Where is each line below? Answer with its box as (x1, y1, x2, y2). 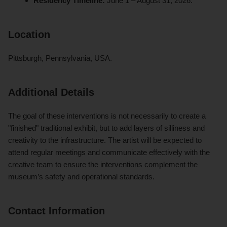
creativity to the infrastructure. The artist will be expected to (8, 136, 202, 145)
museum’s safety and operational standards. (8, 172, 155, 181)
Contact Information (8, 205, 105, 217)
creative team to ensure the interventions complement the (8, 160, 198, 169)
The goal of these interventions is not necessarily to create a (8, 111, 206, 121)
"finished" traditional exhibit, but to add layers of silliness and (8, 124, 205, 133)
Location (8, 29, 50, 41)
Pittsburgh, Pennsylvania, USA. (8, 54, 112, 63)
